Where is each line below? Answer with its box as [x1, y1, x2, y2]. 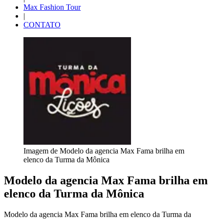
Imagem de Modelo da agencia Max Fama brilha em [23, 147, 184, 155]
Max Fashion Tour [23, 3, 81, 11]
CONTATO [23, 21, 61, 29]
